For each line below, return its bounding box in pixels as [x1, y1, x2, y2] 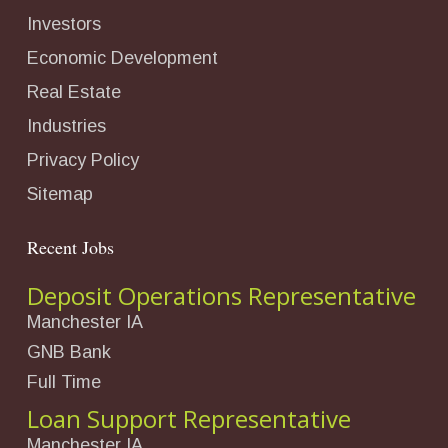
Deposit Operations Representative [27, 279, 416, 313]
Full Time [27, 372, 101, 393]
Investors [27, 14, 101, 35]
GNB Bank [27, 342, 111, 363]
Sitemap [27, 184, 93, 205]
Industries [27, 116, 106, 137]
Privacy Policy [27, 150, 139, 171]
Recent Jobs [27, 235, 114, 260]
